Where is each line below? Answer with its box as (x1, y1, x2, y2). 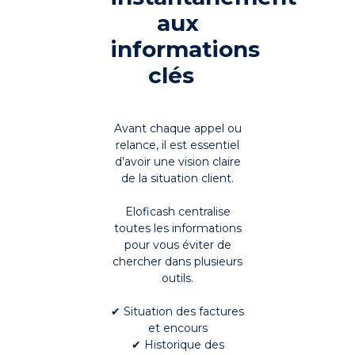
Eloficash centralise (124, 204, 231, 219)
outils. (162, 271, 193, 286)
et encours (147, 321, 208, 336)
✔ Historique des (131, 338, 224, 353)
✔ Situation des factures (111, 304, 244, 319)
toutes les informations (113, 221, 242, 236)
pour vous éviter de (124, 238, 231, 253)
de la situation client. (121, 171, 234, 186)
